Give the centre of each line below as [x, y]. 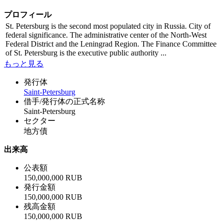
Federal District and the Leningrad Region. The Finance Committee [111, 44]
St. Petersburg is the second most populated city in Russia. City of [108, 26]
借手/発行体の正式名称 [64, 102]
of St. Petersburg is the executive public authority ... [86, 53]
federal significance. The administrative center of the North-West [106, 35]
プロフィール [28, 15]
